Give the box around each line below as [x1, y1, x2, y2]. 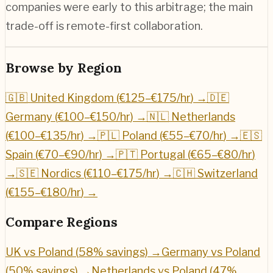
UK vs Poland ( [5, 245, 79, 258]
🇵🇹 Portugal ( [116, 147, 191, 161]
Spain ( [5, 147, 38, 161]
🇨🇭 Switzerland [173, 166, 258, 180]
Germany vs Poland [161, 245, 260, 258]
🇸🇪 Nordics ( [16, 166, 87, 180]
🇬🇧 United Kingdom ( [5, 91, 119, 104]
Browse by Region [5, 59, 122, 76]
